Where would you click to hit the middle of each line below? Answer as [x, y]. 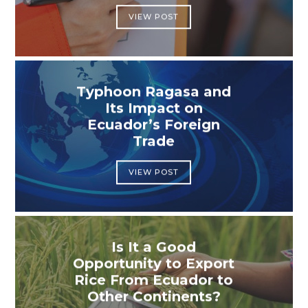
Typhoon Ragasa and [154, 92]
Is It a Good [154, 247]
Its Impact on [154, 108]
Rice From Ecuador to [154, 280]
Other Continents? [154, 297]
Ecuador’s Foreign [154, 125]
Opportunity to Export [154, 264]
